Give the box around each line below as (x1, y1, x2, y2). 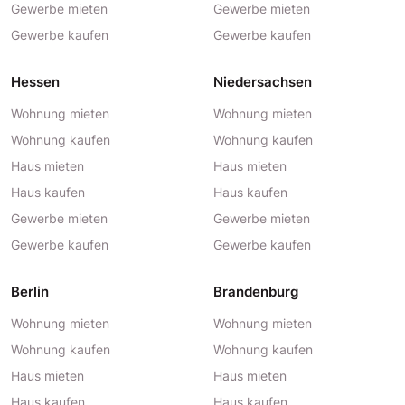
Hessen (11, 73, 60, 90)
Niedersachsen (213, 73, 312, 90)
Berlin (11, 283, 49, 300)
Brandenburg (213, 283, 298, 300)
